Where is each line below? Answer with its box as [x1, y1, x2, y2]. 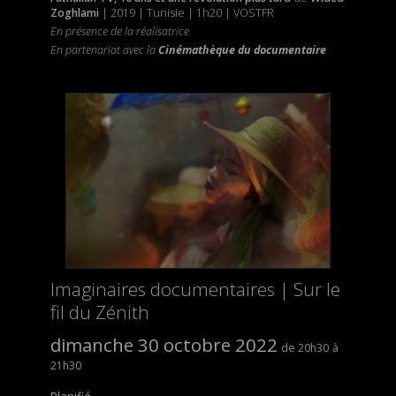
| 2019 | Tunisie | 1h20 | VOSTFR [98, 4, 277, 20]
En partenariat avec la [49, 42, 156, 57]
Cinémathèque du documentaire [157, 42, 326, 57]
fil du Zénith [49, 299, 149, 324]
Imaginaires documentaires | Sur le [49, 276, 340, 301]
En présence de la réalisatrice [49, 23, 189, 39]
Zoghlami [49, 4, 99, 20]
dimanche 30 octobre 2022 [49, 331, 278, 357]
